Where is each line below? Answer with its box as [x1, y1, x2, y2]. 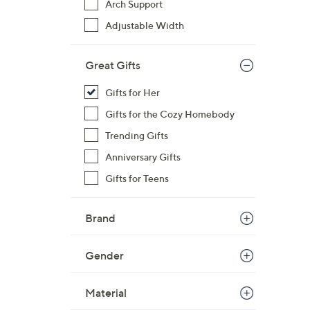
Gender [85, 248, 124, 262]
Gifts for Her [105, 86, 160, 98]
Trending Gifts [105, 129, 168, 141]
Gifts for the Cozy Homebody [105, 108, 235, 120]
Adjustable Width [105, 19, 184, 31]
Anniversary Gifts [105, 151, 181, 163]
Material [85, 286, 127, 300]
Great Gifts [85, 58, 140, 72]
